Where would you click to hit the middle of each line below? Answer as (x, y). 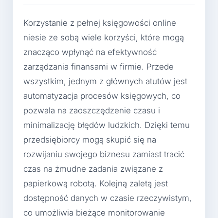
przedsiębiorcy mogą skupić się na (90, 140)
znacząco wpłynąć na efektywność (90, 52)
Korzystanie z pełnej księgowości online (100, 23)
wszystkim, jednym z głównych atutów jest (105, 82)
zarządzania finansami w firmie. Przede (99, 67)
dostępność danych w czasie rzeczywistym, (108, 198)
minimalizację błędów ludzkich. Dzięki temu (107, 125)
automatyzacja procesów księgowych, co (102, 96)
